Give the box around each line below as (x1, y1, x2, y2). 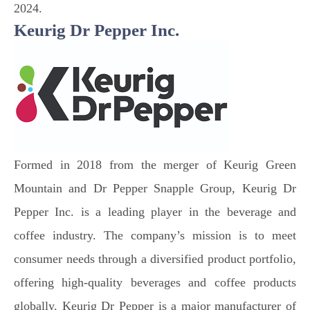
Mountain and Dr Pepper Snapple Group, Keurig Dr (14, 181, 296, 195)
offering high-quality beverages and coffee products (14, 275, 296, 289)
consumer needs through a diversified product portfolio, (14, 252, 296, 266)
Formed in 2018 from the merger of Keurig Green (14, 158, 296, 172)
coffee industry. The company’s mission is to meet (14, 228, 296, 242)
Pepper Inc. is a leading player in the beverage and (14, 205, 296, 219)
